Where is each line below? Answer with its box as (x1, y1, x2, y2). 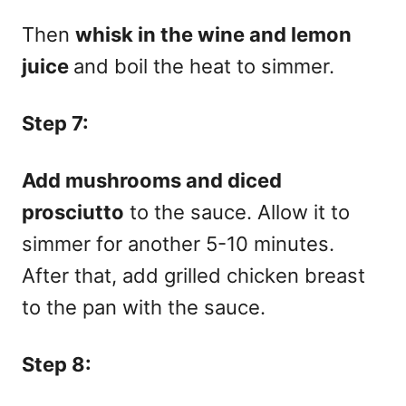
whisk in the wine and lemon (75, 22, 352, 46)
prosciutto (22, 199, 124, 224)
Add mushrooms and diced (22, 168, 282, 192)
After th (22, 263, 93, 287)
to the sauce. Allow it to (124, 199, 350, 224)
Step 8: (22, 352, 92, 376)
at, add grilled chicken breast (93, 263, 365, 287)
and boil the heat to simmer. (73, 53, 334, 78)
